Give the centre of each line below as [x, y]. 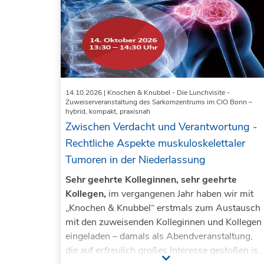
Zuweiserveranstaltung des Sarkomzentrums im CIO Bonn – [159, 102]
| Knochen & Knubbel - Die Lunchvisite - [166, 93]
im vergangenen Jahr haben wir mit [180, 194]
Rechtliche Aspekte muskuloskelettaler [155, 143]
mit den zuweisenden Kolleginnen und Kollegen [164, 222]
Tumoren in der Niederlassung [136, 160]
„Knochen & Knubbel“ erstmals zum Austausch [163, 208]
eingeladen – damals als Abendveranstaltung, [159, 237]
